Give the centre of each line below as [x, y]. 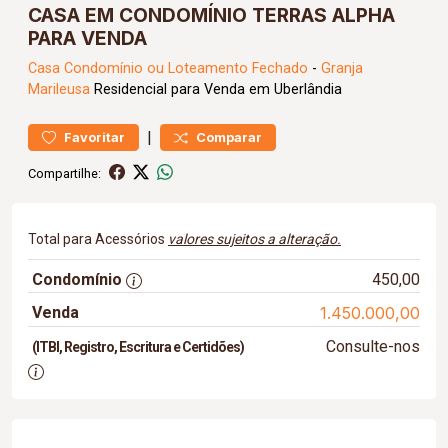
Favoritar [94, 137]
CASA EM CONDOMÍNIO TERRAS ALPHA [211, 15]
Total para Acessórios [98, 239]
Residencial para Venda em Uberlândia [216, 89]
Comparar [229, 137]
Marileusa [59, 89]
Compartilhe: [64, 173]
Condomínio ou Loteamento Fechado [186, 68]
